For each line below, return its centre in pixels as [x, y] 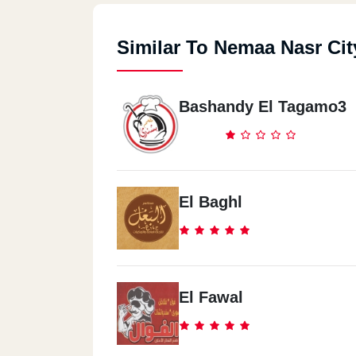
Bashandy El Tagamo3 [263, 106]
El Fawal [211, 297]
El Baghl [211, 202]
